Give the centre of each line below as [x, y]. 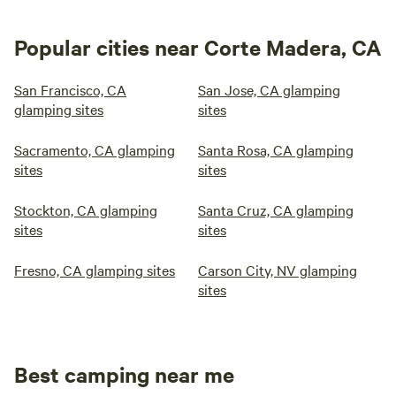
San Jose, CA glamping [269, 89]
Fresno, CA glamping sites [95, 270]
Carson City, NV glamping [278, 270]
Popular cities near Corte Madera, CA [198, 47]
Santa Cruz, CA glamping [276, 209]
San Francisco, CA [70, 89]
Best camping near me [124, 374]
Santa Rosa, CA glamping [276, 149]
